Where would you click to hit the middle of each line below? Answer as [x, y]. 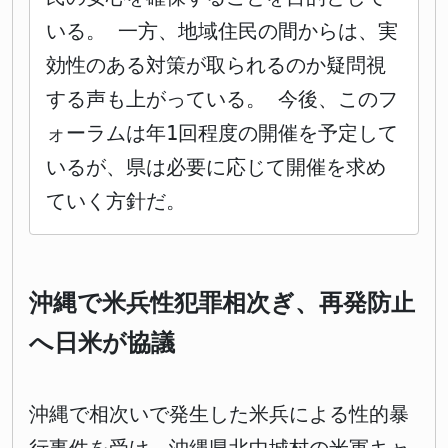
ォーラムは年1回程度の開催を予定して [222, 133]
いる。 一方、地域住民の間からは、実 [222, 31]
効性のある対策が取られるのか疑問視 [216, 65]
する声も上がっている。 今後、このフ [222, 99]
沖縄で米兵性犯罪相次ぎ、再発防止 [222, 303]
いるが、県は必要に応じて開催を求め [216, 167]
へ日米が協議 [102, 343]
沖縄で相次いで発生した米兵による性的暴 [219, 414]
